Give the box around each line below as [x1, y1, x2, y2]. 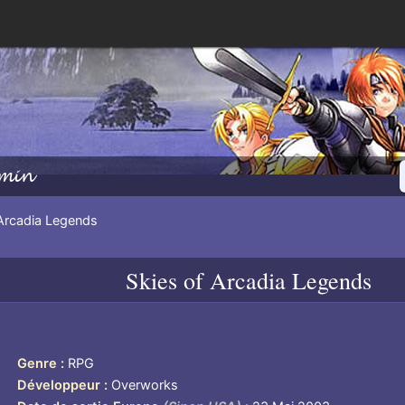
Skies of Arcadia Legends [125, 263, 372, 296]
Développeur [17, 377, 101, 394]
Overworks [111, 377, 179, 394]
